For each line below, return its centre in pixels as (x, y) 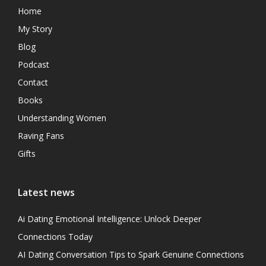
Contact (33, 83)
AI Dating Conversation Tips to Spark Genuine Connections (131, 255)
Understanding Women (62, 118)
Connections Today (55, 237)
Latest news (46, 193)
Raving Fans (41, 136)
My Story (35, 29)
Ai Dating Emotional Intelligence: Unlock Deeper (110, 219)
